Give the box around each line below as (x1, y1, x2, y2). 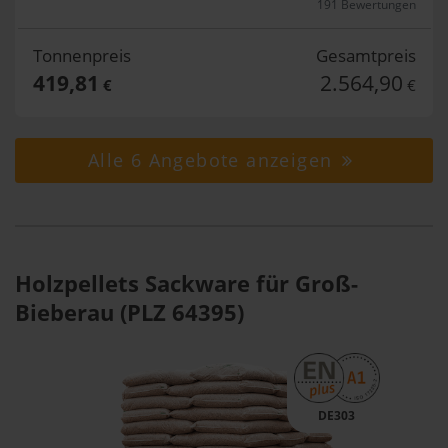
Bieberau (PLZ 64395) (15, 296, 244, 328)
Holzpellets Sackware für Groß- (15, 267, 358, 299)
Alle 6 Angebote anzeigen (87, 148, 339, 172)
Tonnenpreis (32, 44, 131, 67)
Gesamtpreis (315, 44, 416, 67)
